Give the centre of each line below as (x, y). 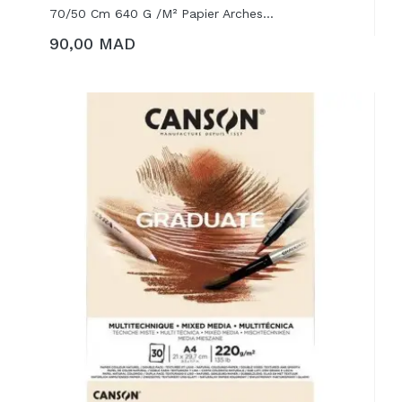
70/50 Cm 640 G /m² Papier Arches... (162, 13)
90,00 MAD (92, 44)
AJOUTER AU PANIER (127, 48)
